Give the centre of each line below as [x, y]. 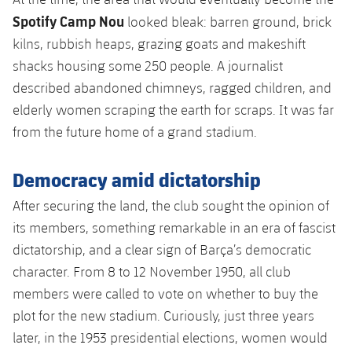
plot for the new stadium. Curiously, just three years [163, 315]
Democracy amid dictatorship [137, 179]
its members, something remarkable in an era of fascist [174, 227]
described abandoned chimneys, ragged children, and [172, 87]
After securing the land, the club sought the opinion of [171, 205]
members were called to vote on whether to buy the [165, 293]
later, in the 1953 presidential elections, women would [170, 337]
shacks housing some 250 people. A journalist [148, 65]
